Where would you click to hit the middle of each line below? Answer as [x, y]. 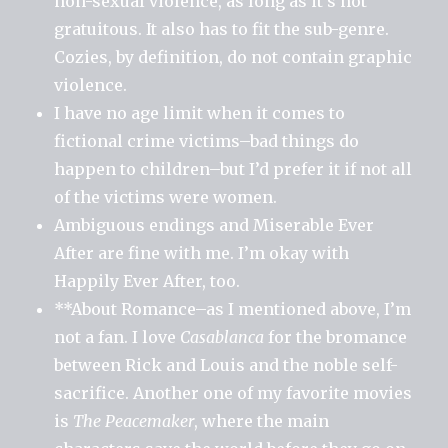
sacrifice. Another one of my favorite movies [233, 392]
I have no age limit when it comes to [200, 112]
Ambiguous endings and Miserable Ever [214, 224]
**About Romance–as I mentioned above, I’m [233, 308]
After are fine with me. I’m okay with [202, 252]
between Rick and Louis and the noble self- [226, 364]
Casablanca [222, 336]
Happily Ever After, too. [147, 280]
